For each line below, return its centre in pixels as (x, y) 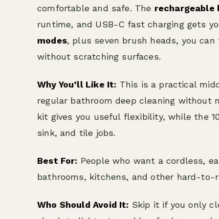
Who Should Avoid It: (83, 205)
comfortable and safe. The (96, 8)
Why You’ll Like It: (77, 84)
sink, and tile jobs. (77, 133)
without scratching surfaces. (99, 56)
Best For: (57, 161)
